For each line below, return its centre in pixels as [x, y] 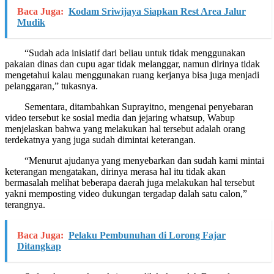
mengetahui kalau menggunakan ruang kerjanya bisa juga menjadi [132, 75]
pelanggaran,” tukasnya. [51, 86]
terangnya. [25, 204]
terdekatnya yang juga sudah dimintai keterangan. [100, 139]
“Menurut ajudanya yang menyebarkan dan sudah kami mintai [135, 160]
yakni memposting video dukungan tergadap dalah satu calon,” [126, 193]
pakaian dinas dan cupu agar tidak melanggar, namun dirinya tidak [132, 64]
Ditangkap [39, 246]
